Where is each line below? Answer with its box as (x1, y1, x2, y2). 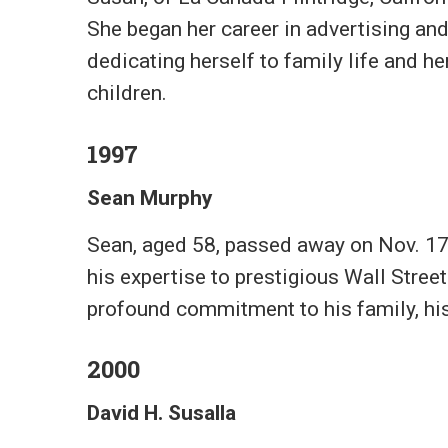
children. (87, 81, 167, 106)
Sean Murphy (87, 185, 213, 210)
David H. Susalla (87, 401, 236, 426)
